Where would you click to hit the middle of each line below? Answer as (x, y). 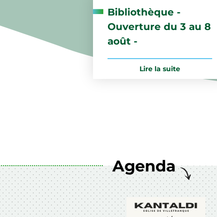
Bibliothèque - (144, 12)
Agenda (144, 166)
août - (123, 41)
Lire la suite (160, 69)
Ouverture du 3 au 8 (159, 26)
